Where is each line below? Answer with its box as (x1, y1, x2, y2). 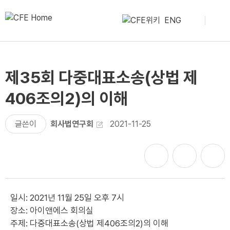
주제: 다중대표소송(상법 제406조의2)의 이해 (10, 218, 168, 228)
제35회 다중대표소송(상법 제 (5, 68, 198, 87)
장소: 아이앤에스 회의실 (10, 205, 93, 216)
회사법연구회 (50, 119, 93, 129)
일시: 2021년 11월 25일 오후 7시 (10, 193, 124, 203)
